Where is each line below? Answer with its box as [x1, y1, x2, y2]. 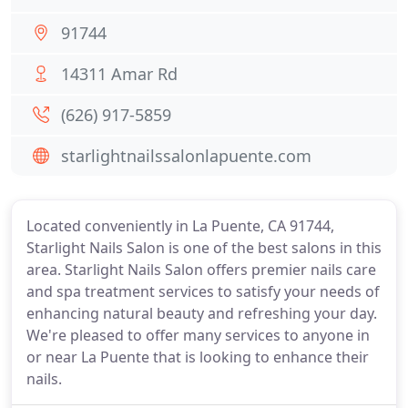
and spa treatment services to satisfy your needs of [26, 281, 380, 301]
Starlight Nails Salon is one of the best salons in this [26, 238, 382, 258]
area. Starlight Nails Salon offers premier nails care [26, 260, 376, 280]
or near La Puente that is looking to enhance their [26, 347, 369, 367]
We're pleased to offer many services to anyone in [26, 325, 370, 345]
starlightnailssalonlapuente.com [61, 145, 311, 167]
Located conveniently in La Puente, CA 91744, [26, 216, 334, 236]
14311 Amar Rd [61, 63, 178, 85]
